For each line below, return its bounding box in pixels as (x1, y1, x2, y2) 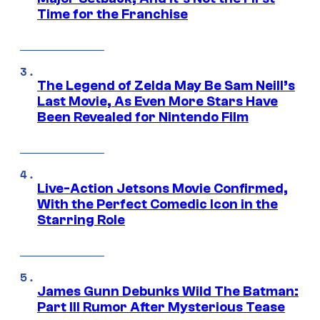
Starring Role (37, 212, 125, 229)
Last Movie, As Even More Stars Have (37, 94, 278, 110)
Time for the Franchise (37, 6, 188, 23)
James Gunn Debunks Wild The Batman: (37, 284, 299, 300)
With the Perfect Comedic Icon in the (37, 196, 278, 213)
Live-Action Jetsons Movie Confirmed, (37, 181, 288, 197)
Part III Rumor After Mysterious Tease (37, 299, 285, 316)
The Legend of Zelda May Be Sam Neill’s (37, 78, 295, 94)
